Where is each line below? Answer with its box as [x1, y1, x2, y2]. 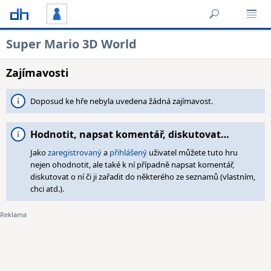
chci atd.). [30, 183, 64, 194]
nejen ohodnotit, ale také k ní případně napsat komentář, [30, 159, 234, 170]
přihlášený [109, 147, 147, 158]
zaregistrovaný [48, 147, 102, 158]
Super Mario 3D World [6, 36, 137, 52]
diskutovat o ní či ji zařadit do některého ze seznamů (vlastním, [30, 171, 255, 182]
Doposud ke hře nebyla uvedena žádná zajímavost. [30, 96, 213, 106]
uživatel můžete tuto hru [147, 147, 238, 158]
